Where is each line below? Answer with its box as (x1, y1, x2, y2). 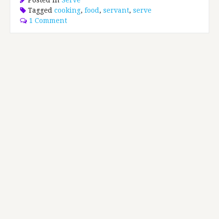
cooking (54, 6, 81, 14)
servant (103, 6, 130, 14)
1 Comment (29, 16, 67, 24)
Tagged (26, 6, 55, 14)
